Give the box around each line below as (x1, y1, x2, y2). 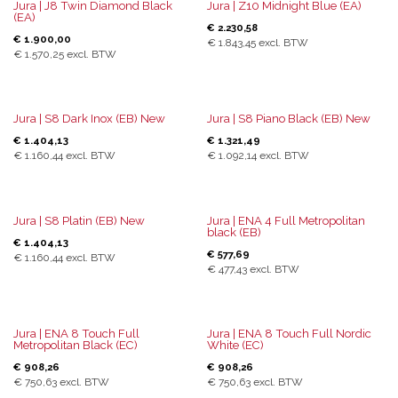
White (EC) (206, 338, 264, 352)
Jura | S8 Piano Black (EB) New (206, 112, 370, 126)
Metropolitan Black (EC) (13, 338, 138, 352)
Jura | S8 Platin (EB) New (13, 213, 145, 227)
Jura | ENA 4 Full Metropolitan (206, 213, 365, 227)
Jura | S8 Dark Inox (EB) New (13, 112, 165, 126)
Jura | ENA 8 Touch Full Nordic (206, 326, 371, 340)
